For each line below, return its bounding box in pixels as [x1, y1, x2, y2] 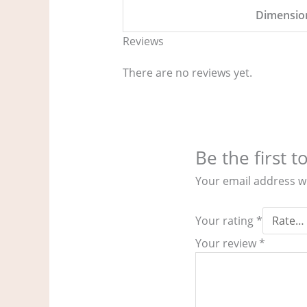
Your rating [195, 213, 257, 229]
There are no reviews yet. [122, 65, 252, 81]
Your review [195, 236, 260, 251]
